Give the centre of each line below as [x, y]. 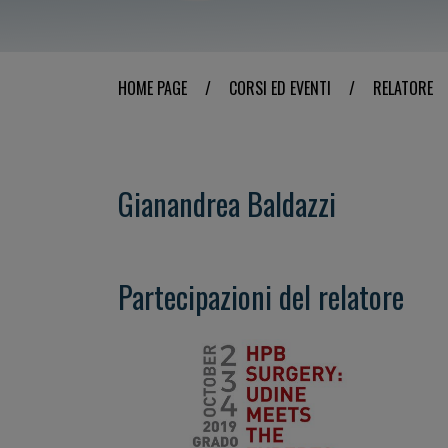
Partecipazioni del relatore [261, 296]
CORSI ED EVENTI [280, 88]
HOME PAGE [152, 88]
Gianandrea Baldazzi [227, 203]
